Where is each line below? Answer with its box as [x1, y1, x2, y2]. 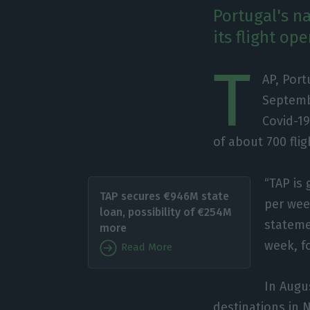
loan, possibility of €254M [99, 205, 232, 219]
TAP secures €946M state [99, 189, 229, 203]
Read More [118, 241, 172, 254]
